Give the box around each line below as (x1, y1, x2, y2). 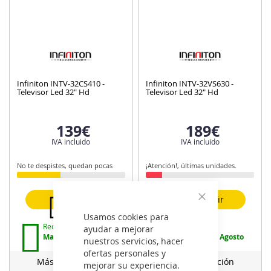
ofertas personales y (83, 247, 166, 259)
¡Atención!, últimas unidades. (146, 160, 237, 170)
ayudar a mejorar (83, 223, 154, 235)
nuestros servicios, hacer (83, 235, 184, 247)
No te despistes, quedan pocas (17, 160, 113, 170)
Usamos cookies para (83, 211, 169, 223)
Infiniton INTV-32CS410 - (17, 77, 105, 89)
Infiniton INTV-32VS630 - (146, 77, 234, 89)
